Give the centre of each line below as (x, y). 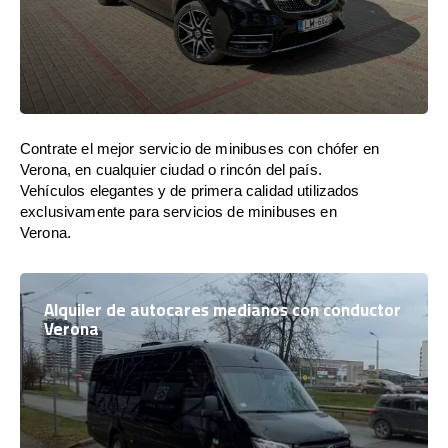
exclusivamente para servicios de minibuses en (178, 211)
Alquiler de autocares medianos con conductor (222, 310)
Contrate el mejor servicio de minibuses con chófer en (199, 148)
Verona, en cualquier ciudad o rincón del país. (171, 169)
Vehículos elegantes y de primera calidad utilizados (190, 190)
